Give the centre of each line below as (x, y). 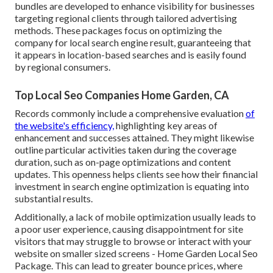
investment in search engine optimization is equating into (132, 186)
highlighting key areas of (166, 125)
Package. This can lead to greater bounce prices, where (129, 265)
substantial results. (54, 198)
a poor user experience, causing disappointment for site (129, 229)
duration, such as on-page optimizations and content (123, 161)
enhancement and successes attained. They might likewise (134, 137)
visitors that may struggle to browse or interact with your (133, 241)
